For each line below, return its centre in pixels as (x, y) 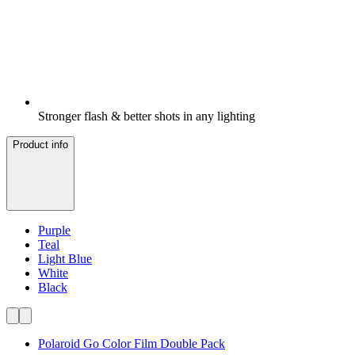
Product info (40, 145)
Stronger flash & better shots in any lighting (147, 116)
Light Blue (65, 259)
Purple (54, 231)
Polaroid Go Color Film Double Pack (132, 344)
